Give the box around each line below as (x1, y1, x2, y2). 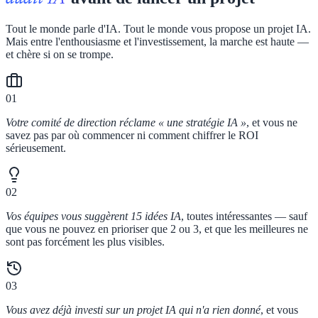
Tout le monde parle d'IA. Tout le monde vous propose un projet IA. (6, 22, 311, 35)
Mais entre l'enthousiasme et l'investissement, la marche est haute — (6, 35, 309, 48)
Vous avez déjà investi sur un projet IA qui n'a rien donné (6, 303, 261, 316)
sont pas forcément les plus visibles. (6, 235, 165, 248)
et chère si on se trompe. (6, 48, 114, 60)
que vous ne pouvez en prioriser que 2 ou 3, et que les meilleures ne (6, 222, 308, 235)
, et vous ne (246, 116, 297, 128)
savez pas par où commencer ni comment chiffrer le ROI (6, 128, 258, 141)
